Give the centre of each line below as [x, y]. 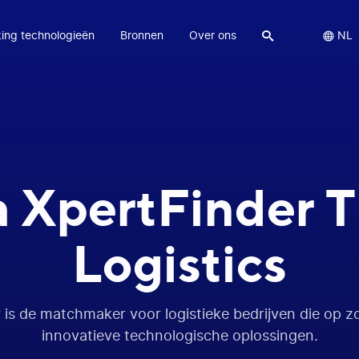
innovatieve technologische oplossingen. [179, 337]
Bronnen [142, 36]
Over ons [213, 36]
